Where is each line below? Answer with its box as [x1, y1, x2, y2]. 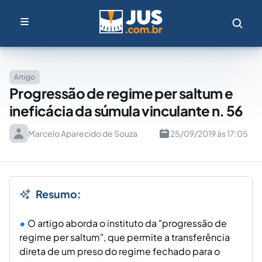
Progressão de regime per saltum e [9, 84, 233, 102]
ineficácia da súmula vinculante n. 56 [9, 102, 243, 119]
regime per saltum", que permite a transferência [19, 231, 230, 243]
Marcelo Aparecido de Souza [28, 128, 137, 139]
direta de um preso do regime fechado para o [19, 245, 220, 257]
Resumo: [36, 187, 81, 201]
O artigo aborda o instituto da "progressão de [27, 217, 227, 229]
